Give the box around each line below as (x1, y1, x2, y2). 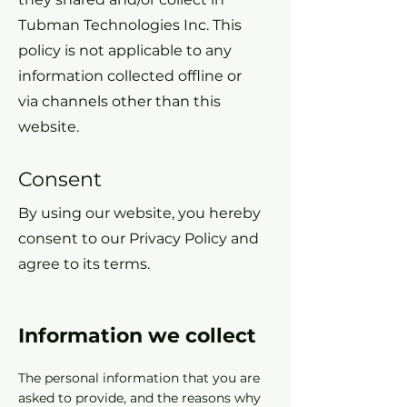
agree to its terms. (18, 255, 150, 273)
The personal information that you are (18, 370, 260, 386)
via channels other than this (18, 93, 221, 110)
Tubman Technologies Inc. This (18, 16, 242, 34)
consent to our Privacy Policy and (18, 230, 259, 247)
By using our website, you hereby (18, 204, 261, 222)
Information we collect (18, 323, 256, 348)
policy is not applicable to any (18, 42, 232, 59)
